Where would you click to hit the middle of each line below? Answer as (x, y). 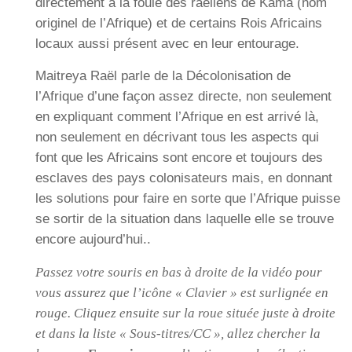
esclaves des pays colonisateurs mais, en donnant (184, 178)
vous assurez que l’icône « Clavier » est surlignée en (182, 292)
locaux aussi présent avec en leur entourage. (167, 44)
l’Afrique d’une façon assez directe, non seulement (183, 97)
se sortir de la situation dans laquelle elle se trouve (185, 219)
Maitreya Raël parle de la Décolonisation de (163, 76)
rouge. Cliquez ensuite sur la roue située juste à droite (185, 313)
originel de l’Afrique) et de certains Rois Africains (179, 24)
